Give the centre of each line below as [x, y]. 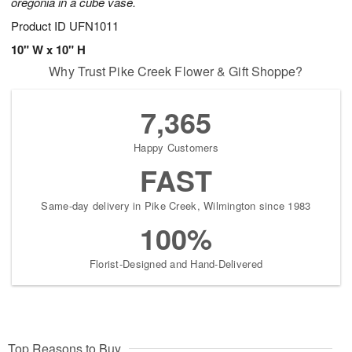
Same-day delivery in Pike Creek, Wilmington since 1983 [176, 206]
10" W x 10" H [48, 50]
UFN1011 [94, 26]
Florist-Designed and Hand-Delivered [176, 264]
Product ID [40, 26]
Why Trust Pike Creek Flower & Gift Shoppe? [176, 71]
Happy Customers [176, 148]
